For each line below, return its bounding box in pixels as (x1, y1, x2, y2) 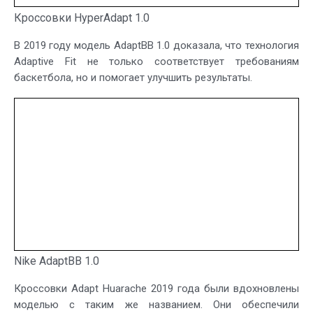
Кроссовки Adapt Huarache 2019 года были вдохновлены (14, 282, 299, 296)
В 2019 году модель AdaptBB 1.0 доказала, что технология (14, 38, 299, 52)
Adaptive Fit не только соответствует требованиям (14, 54, 299, 68)
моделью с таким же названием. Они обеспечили (14, 298, 299, 312)
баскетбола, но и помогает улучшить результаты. (14, 71, 252, 84)
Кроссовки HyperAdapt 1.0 (14, 10, 150, 24)
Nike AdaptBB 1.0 (14, 254, 99, 268)
